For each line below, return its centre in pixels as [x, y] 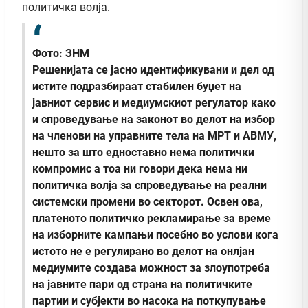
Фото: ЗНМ [61, 53]
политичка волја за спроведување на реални [150, 185]
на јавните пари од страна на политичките [142, 284]
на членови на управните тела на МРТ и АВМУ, [154, 135]
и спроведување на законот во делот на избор [154, 119]
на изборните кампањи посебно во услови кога [155, 234]
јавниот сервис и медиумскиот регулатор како [154, 102]
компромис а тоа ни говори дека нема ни [140, 168]
